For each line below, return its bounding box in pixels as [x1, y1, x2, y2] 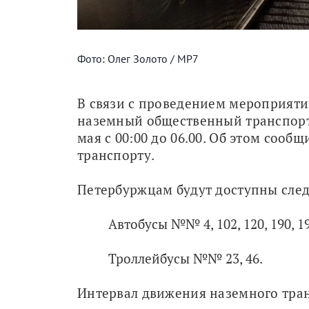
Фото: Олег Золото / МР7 [77, 51, 199, 66]
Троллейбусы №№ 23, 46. [108, 249, 263, 267]
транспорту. [77, 146, 155, 163]
